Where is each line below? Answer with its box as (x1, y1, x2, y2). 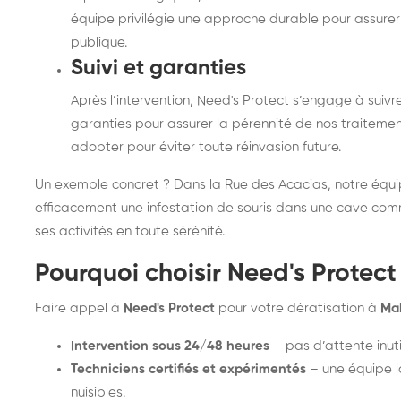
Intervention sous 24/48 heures (71, 339, 269, 353)
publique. (71, 36, 127, 49)
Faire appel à (35, 302, 124, 315)
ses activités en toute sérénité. (35, 225, 225, 238)
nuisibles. (71, 386, 125, 399)
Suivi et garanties (71, 57, 246, 79)
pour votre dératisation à (215, 302, 380, 315)
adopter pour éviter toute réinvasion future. (71, 141, 341, 154)
